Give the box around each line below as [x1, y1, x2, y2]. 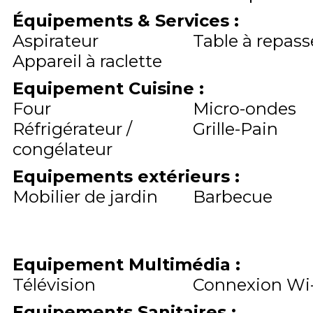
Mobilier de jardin [13, 187, 158, 208]
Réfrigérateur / [13, 119, 132, 140]
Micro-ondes [192, 99, 296, 119]
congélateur [13, 139, 112, 160]
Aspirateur [13, 31, 99, 52]
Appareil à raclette [13, 51, 162, 72]
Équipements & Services [13, 10, 234, 31]
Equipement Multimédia [13, 254, 235, 275]
